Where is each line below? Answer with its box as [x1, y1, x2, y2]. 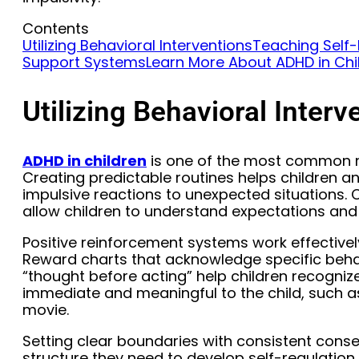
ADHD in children [22, 150, 147, 171]
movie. [22, 299, 69, 320]
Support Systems [22, 52, 146, 73]
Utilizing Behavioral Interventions [22, 35, 252, 56]
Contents [22, 18, 89, 39]
